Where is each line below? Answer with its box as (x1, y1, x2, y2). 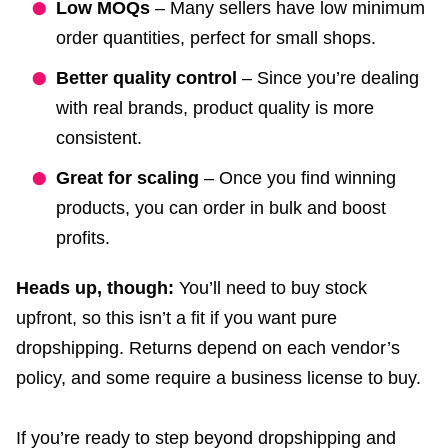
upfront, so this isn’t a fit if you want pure (16, 307, 337, 328)
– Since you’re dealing (237, 67, 419, 88)
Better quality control (56, 67, 237, 88)
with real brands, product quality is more (56, 97, 374, 118)
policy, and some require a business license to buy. (16, 367, 421, 388)
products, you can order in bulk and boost (56, 197, 386, 218)
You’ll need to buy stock (179, 277, 367, 298)
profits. (56, 227, 110, 248)
